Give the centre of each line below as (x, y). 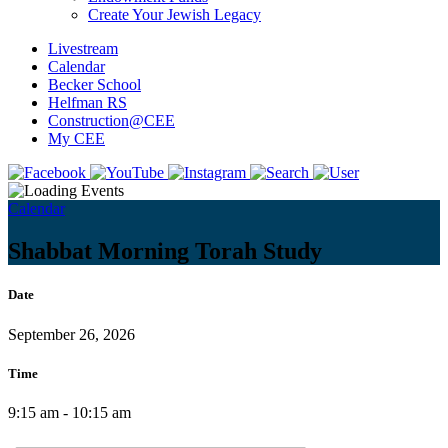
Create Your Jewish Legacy (174, 15)
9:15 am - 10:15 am (69, 412)
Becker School (94, 85)
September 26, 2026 (71, 334)
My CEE (76, 139)
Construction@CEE (111, 121)
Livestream (83, 49)
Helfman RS (87, 103)
